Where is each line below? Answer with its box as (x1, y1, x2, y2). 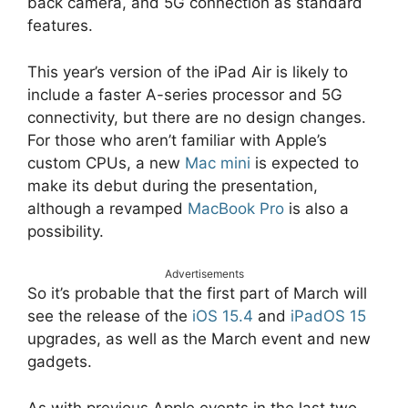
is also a (284, 199, 349, 218)
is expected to (250, 153, 359, 172)
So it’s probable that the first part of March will (27, 284, 367, 303)
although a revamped (27, 199, 188, 218)
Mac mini (185, 153, 250, 172)
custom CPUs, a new (27, 153, 185, 172)
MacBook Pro (188, 199, 284, 218)
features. (27, 16, 93, 36)
